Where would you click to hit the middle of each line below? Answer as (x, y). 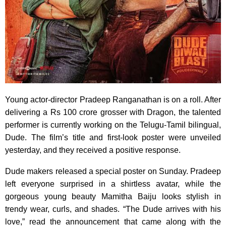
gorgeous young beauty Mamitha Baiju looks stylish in (113, 196)
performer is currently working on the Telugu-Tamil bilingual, (113, 125)
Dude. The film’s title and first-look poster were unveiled (113, 137)
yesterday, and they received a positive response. (93, 150)
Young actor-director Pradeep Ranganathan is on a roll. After (113, 99)
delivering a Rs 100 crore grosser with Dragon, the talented (113, 112)
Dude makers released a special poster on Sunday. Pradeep (113, 171)
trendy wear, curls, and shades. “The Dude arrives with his (113, 209)
